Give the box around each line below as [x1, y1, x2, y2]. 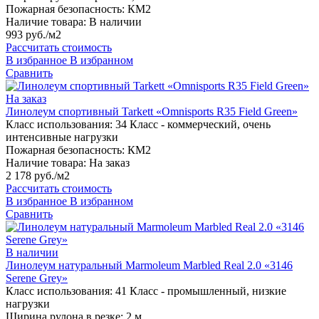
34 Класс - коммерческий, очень [115, 118, 271, 131]
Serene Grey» [6, 272, 68, 285]
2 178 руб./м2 [6, 169, 70, 182]
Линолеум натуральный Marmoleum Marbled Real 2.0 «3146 [6, 259, 293, 272]
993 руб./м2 [6, 28, 61, 41]
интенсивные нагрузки [6, 131, 118, 144]
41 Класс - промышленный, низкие [115, 285, 286, 298]
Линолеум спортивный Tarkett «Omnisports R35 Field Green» [6, 105, 298, 118]
